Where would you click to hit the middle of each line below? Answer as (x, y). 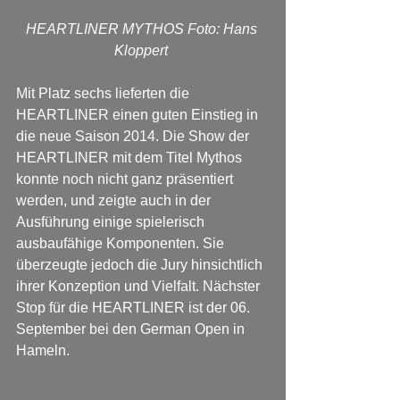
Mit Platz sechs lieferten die (104, 94)
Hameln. (45, 351)
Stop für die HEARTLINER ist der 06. (135, 308)
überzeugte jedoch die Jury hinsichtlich (141, 265)
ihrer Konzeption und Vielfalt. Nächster (140, 287)
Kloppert (141, 51)
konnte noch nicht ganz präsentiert (126, 179)
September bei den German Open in (132, 329)
